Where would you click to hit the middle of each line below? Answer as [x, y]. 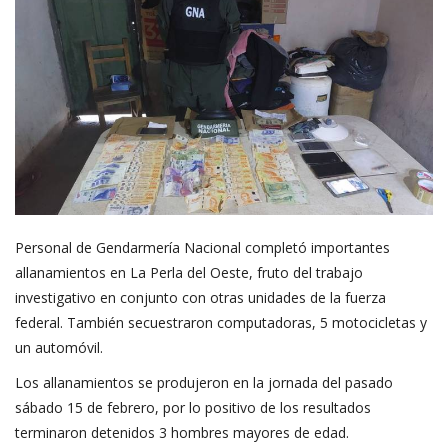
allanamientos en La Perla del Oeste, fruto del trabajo [189, 273]
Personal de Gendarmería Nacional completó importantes [202, 248]
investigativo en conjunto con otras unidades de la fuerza [200, 298]
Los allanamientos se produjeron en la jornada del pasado [204, 383]
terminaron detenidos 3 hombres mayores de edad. [182, 433]
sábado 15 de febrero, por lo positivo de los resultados [193, 408]
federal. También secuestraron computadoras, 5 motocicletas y [221, 323]
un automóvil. [59, 348]
